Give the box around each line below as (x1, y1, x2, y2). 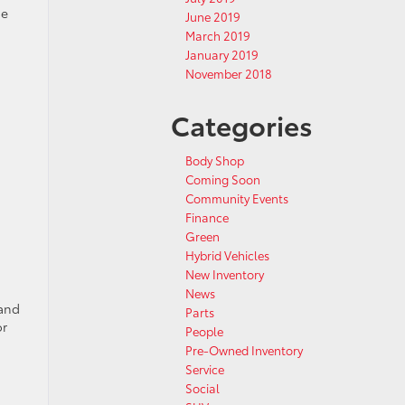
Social (185, 380, 220, 396)
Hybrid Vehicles (185, 247, 269, 263)
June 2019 (185, 8, 240, 24)
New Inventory (185, 266, 264, 282)
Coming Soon (185, 171, 260, 187)
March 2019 (185, 27, 250, 43)
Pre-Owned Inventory (185, 342, 303, 358)
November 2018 (185, 65, 272, 81)
